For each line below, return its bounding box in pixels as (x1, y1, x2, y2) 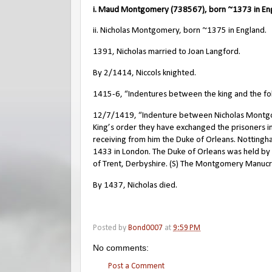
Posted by (93, 224, 128, 233)
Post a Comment (108, 262, 165, 270)
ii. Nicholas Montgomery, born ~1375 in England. (93, 26, 267, 36)
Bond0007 (128, 224, 163, 233)
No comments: (93, 243, 149, 253)
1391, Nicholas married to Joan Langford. (93, 47, 240, 57)
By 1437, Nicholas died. (93, 180, 177, 190)
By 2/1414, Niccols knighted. (93, 69, 196, 78)
